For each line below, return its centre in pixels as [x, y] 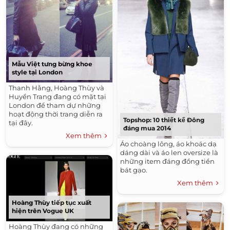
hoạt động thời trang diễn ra [56, 114]
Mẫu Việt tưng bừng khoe [52, 64]
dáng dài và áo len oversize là [169, 152]
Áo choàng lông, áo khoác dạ [168, 143]
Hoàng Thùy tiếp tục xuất [52, 202]
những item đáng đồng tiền [167, 161]
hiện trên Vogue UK [43, 210]
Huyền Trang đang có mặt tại [57, 97]
